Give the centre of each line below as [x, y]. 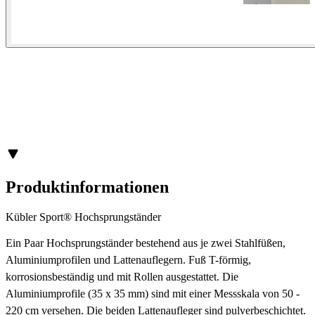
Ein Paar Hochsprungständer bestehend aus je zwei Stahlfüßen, [146, 243]
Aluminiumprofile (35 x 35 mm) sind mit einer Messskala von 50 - [153, 293]
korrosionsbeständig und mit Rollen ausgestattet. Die [122, 276]
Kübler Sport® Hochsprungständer [83, 217]
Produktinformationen [87, 187]
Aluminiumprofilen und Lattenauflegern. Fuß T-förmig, [128, 259]
